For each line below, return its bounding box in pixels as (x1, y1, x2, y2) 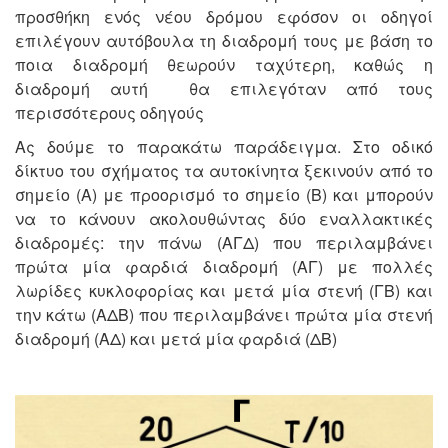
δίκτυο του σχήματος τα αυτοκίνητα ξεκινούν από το (15, 158, 433, 182)
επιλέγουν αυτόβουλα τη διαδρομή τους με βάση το (15, 28, 433, 52)
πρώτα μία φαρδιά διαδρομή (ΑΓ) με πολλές (15, 254, 433, 278)
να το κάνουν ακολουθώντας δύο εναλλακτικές (15, 206, 433, 230)
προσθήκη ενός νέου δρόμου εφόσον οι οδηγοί (15, 4, 433, 28)
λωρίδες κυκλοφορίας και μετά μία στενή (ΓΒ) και (15, 278, 433, 302)
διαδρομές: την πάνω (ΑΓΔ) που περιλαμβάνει (15, 230, 433, 254)
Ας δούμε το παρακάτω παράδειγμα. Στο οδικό (15, 134, 433, 158)
